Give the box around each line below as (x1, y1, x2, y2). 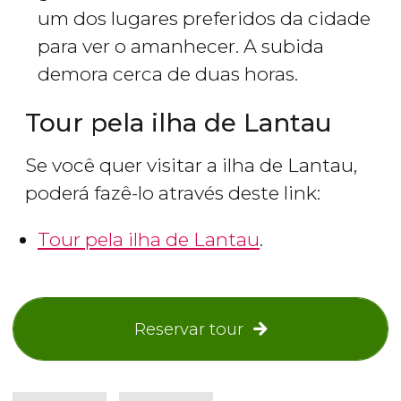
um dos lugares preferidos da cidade (38, 7, 371, 30)
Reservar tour (134, 319, 244, 340)
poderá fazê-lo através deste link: (25, 182, 320, 205)
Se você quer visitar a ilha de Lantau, (25, 154, 357, 177)
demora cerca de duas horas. (38, 63, 298, 86)
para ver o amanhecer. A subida (38, 35, 324, 58)
